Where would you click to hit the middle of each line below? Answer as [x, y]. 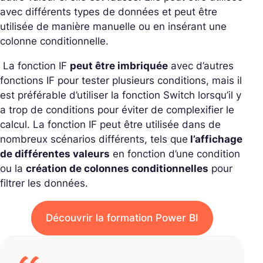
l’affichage [215, 139]
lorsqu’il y [218, 95]
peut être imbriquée [119, 65]
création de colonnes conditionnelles [117, 168]
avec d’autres [201, 65]
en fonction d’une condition [175, 154]
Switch [179, 95]
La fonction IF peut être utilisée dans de [127, 124]
